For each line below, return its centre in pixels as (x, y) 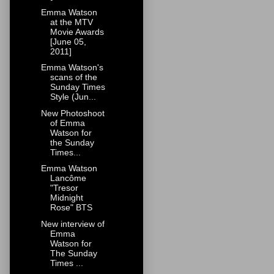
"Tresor (64, 188)
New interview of (72, 224)
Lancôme (68, 178)
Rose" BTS (71, 208)
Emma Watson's (72, 68)
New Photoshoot (72, 113)
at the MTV (71, 22)
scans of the (73, 77)
